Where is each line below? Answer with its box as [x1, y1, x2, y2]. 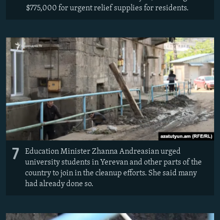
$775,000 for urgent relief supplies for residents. [26, 4, 189, 13]
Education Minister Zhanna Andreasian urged [25, 148, 181, 156]
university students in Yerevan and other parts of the [25, 159, 202, 167]
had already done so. [25, 180, 93, 189]
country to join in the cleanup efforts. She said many [25, 169, 197, 178]
